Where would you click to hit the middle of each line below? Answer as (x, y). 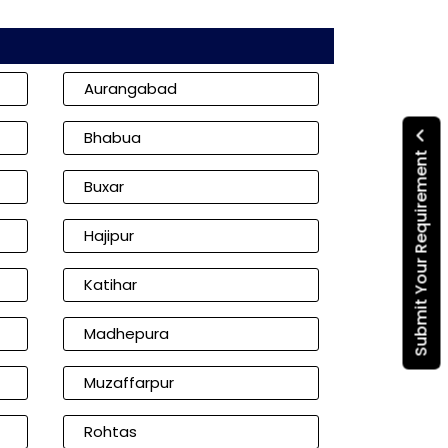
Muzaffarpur (128, 382)
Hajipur (108, 235)
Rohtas (110, 431)
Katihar (110, 284)
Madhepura (126, 333)
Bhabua (112, 137)
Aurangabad (130, 88)
